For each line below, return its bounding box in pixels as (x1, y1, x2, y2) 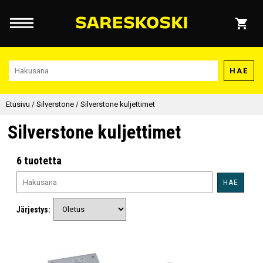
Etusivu (6, 100, 30, 109)
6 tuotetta (16, 154, 62, 167)
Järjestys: (16, 204, 51, 214)
